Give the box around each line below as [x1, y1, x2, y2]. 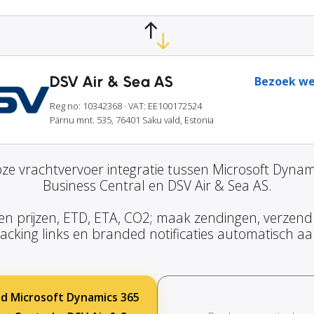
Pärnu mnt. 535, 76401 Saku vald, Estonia [50, 114, 214, 127]
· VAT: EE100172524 [124, 100, 202, 113]
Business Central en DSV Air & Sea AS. [42, 176, 272, 196]
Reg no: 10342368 [50, 100, 122, 113]
